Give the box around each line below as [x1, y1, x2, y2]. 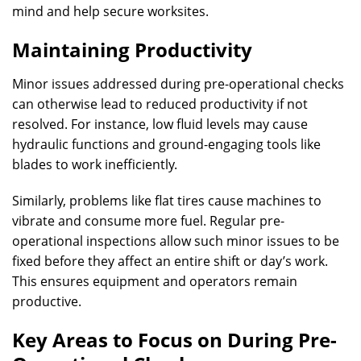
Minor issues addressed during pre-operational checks [12, 75, 344, 93]
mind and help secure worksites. [12, 2, 209, 20]
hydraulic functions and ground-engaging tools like [12, 135, 321, 153]
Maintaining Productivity [12, 36, 252, 63]
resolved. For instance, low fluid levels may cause [12, 115, 308, 133]
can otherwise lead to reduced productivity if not [12, 95, 308, 113]
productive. [12, 293, 81, 310]
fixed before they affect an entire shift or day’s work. [12, 252, 328, 270]
